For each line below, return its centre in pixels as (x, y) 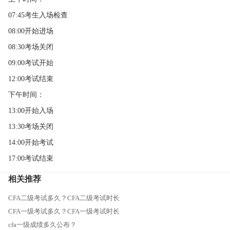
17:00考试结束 (31, 159)
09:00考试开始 (31, 63)
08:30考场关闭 (31, 47)
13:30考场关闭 (31, 127)
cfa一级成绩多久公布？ (42, 225)
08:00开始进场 (31, 31)
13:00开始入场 (31, 111)
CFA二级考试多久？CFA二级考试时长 (64, 198)
